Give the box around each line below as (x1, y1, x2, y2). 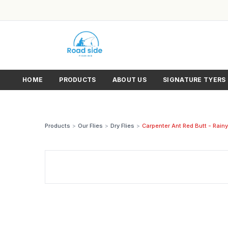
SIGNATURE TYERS (163, 76, 226, 83)
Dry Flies (110, 122, 134, 129)
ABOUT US (112, 76, 147, 83)
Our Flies (78, 122, 103, 129)
